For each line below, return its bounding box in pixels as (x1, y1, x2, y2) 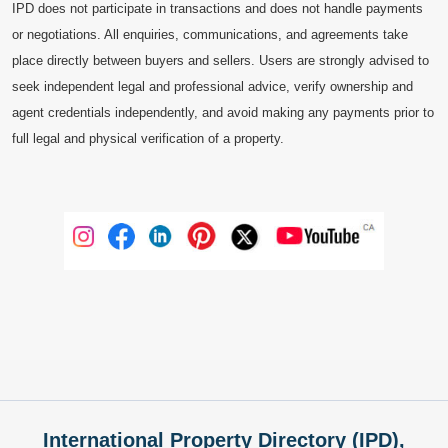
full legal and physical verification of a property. (12, 131, 284, 146)
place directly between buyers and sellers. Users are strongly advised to (12, 53, 429, 68)
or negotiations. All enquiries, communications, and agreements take (12, 27, 408, 42)
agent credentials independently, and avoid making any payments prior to (12, 105, 434, 120)
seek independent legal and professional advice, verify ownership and (12, 79, 413, 94)
